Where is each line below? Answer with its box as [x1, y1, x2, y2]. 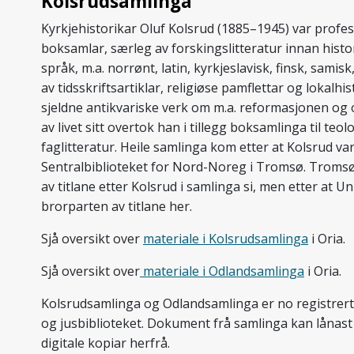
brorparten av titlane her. [41, 198, 192, 215]
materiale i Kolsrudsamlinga [143, 230, 308, 247]
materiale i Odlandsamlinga [140, 262, 304, 280]
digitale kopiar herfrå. [41, 334, 170, 352]
